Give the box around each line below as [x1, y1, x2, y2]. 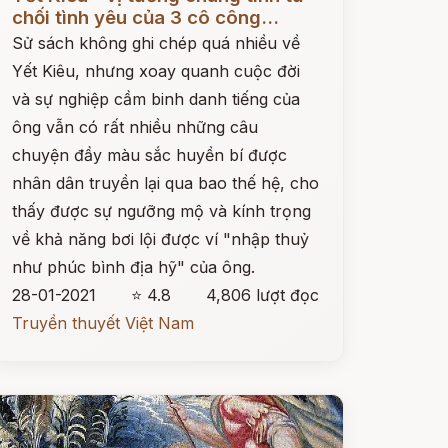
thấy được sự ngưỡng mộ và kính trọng [11, 201, 311, 221]
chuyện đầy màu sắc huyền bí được [11, 145, 287, 165]
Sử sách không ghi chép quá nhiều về [11, 33, 300, 53]
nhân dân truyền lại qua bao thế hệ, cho [11, 173, 319, 193]
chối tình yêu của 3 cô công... [11, 6, 279, 29]
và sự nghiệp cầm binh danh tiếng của [11, 89, 300, 109]
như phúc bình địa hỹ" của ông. [11, 257, 255, 277]
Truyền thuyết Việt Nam [11, 313, 194, 333]
